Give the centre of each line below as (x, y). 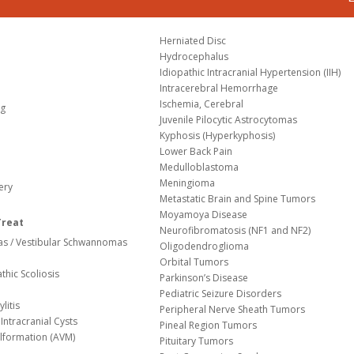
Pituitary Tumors (197, 341)
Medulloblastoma (200, 168)
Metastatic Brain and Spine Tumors (238, 199)
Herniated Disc (193, 41)
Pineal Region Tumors (209, 326)
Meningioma (188, 183)
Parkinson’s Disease (204, 278)
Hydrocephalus (194, 57)
